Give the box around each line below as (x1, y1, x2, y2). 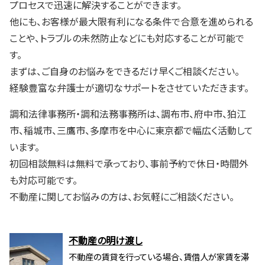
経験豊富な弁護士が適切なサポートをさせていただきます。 (9, 80, 249, 95)
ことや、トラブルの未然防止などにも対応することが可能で (9, 31, 244, 46)
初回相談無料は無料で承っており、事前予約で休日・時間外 (9, 156, 248, 171)
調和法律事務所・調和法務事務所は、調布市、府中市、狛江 (9, 106, 246, 121)
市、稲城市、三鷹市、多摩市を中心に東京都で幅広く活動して (9, 123, 253, 138)
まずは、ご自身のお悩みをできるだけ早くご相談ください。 (9, 64, 240, 79)
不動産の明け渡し (69, 233, 143, 248)
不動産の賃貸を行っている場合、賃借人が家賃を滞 (69, 250, 249, 263)
